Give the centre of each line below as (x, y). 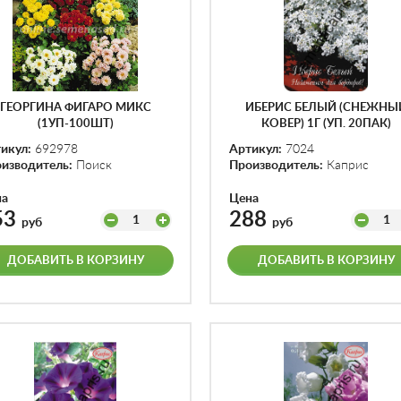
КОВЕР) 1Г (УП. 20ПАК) (326, 124)
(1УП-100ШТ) (75, 124)
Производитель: (276, 166)
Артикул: (256, 149)
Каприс (346, 166)
